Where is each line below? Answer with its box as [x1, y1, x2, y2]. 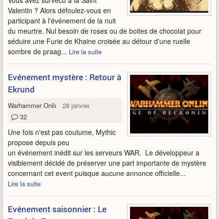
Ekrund [8, 84, 35, 95]
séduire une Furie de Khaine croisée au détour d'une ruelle [8, 36, 190, 46]
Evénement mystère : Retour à [8, 71, 121, 83]
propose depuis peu [8, 137, 69, 147]
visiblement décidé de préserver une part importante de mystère [8, 158, 206, 168]
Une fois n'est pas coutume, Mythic [8, 127, 116, 137]
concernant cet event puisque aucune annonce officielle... [8, 168, 186, 178]
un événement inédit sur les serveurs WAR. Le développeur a [8, 148, 199, 157]
